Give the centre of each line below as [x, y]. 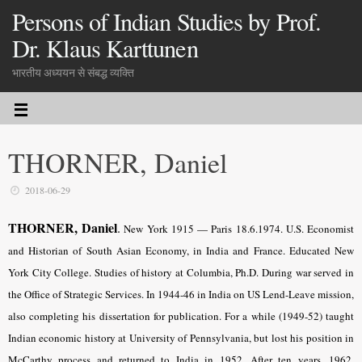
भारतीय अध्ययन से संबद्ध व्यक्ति [73, 73]
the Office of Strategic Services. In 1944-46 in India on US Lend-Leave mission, [181, 295]
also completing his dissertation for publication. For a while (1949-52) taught [181, 316]
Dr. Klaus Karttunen [105, 48]
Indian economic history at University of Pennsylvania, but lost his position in [181, 338]
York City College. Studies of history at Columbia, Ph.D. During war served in [181, 273]
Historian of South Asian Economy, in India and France [156, 251]
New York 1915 [159, 229]
